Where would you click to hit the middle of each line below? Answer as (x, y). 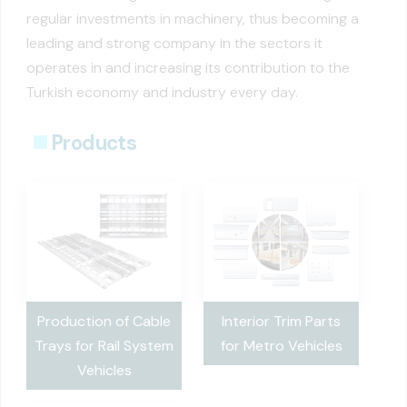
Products (94, 143)
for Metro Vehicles (281, 346)
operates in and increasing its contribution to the (188, 68)
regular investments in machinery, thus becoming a (193, 19)
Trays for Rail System (104, 346)
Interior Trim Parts (281, 322)
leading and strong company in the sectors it (174, 43)
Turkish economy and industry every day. (162, 92)
